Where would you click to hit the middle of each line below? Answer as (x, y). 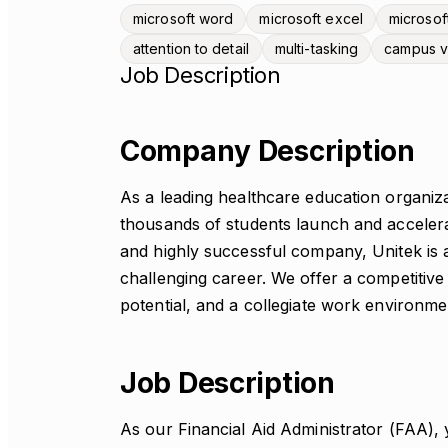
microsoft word (183, 18)
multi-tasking (316, 48)
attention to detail (191, 48)
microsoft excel (311, 18)
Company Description (267, 151)
